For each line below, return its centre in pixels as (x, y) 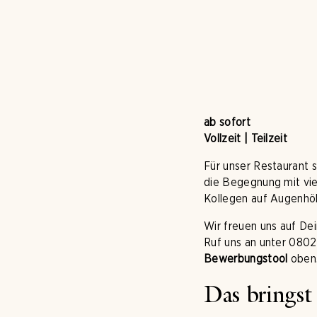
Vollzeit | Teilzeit (246, 138)
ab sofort (227, 122)
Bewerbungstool (246, 259)
